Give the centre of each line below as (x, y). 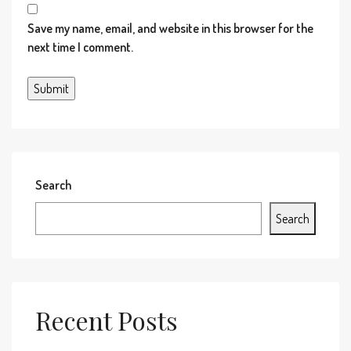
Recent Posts (107, 320)
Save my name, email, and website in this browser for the (170, 28)
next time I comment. (80, 47)
